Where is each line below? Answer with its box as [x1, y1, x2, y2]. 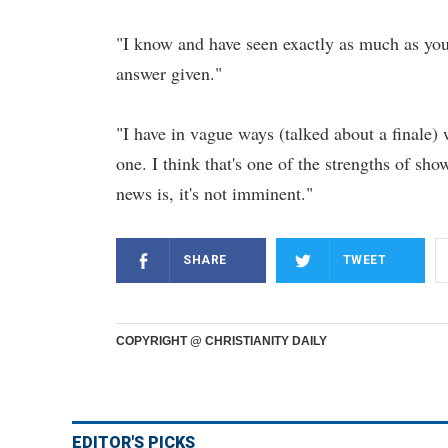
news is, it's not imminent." [116, 181, 313, 205]
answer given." [116, 61, 222, 85]
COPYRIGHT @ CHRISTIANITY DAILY [116, 334, 327, 348]
